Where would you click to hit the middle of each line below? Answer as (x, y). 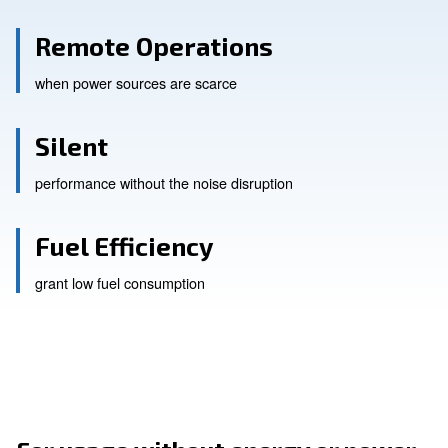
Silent (89, 406)
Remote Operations (192, 281)
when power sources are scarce (170, 327)
